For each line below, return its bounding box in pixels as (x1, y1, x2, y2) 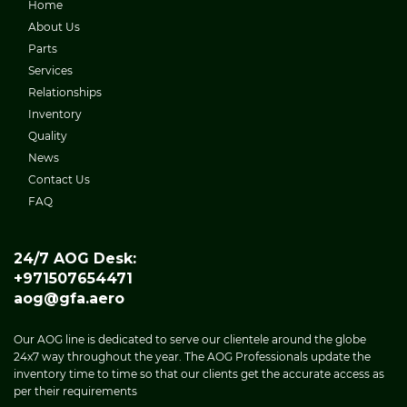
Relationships (28, 85, 102, 100)
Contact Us (28, 173, 90, 187)
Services (28, 64, 73, 78)
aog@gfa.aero (14, 290, 124, 308)
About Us (28, 20, 80, 35)
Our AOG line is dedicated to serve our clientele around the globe (14, 333, 366, 347)
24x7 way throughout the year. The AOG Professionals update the (14, 350, 371, 364)
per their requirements (14, 384, 137, 399)
